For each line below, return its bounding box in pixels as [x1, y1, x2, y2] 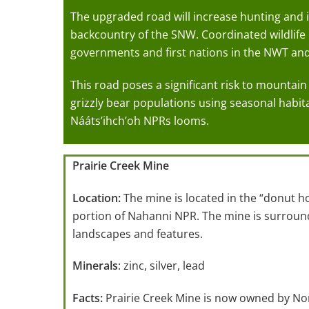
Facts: [72, 290, 106, 306]
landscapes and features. [72, 226, 203, 241]
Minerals [72, 258, 118, 274]
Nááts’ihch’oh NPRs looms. [70, 113, 209, 129]
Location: [72, 190, 123, 206]
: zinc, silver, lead [118, 258, 205, 274]
